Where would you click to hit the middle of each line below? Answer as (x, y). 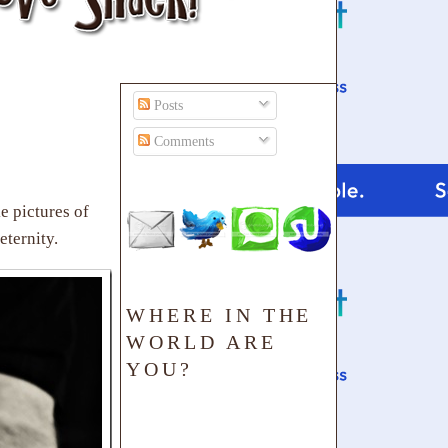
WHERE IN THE (219, 314)
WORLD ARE (201, 341)
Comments (182, 141)
